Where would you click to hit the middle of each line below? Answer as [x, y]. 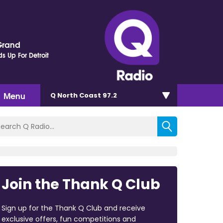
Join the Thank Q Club [81, 184]
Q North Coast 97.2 [84, 95]
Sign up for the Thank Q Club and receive [73, 208]
